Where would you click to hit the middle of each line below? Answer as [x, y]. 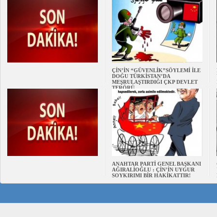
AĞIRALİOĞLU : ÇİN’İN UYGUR [153, 170]
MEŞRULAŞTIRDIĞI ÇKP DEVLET [155, 82]
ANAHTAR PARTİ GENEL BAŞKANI [156, 164]
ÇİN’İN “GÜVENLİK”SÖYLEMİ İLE [156, 70]
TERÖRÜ [123, 88]
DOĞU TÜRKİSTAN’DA [141, 76]
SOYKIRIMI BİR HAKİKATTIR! [151, 175]
